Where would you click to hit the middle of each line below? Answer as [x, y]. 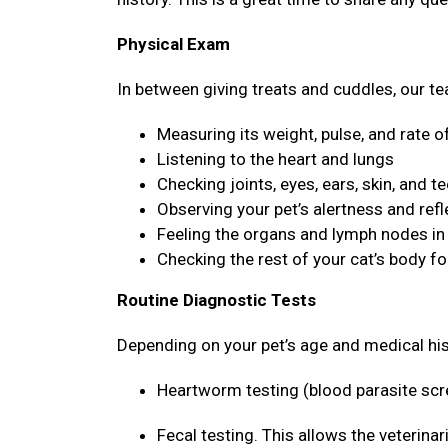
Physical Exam [175, 44]
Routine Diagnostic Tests [218, 300]
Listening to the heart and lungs [275, 159]
